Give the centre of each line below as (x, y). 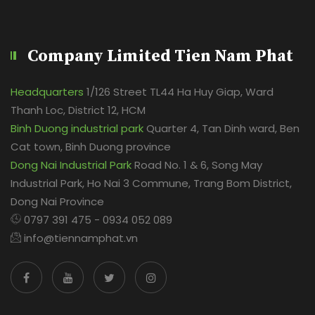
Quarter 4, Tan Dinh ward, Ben (221, 128)
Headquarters (47, 91)
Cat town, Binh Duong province (91, 146)
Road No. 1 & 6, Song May (197, 165)
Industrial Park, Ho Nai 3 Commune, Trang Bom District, (151, 183)
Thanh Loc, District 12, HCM (78, 110)
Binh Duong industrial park (77, 128)
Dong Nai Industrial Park (71, 165)
